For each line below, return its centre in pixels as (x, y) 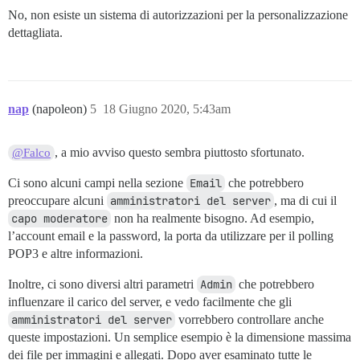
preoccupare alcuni (57, 200)
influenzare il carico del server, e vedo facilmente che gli (150, 301)
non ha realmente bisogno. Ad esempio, (213, 218)
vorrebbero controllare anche (250, 319)
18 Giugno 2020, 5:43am (167, 108)
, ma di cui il (305, 200)
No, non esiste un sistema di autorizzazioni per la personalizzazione (178, 14)
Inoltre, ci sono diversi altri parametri (102, 284)
